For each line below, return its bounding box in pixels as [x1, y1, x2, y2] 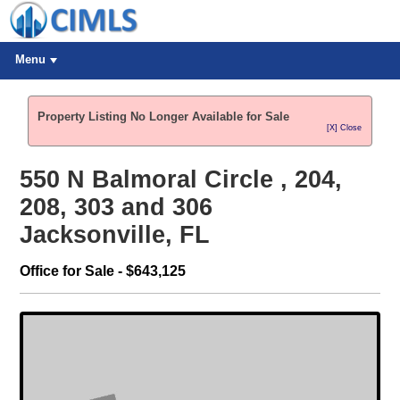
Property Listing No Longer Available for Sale [37, 110, 290, 123]
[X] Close [327, 123, 362, 132]
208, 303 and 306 [19, 194, 212, 221]
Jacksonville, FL [19, 221, 210, 249]
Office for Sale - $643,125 [19, 262, 186, 279]
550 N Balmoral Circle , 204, [19, 166, 342, 194]
